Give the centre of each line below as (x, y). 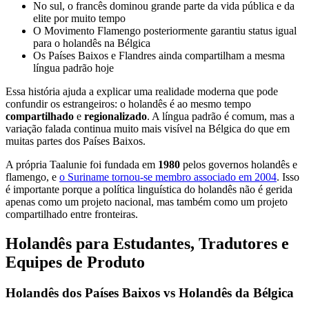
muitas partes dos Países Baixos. (76, 141)
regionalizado (116, 117)
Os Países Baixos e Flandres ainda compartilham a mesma (159, 56)
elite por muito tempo (79, 19)
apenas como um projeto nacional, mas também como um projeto (147, 202)
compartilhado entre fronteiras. (72, 215)
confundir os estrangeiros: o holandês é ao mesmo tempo (128, 104)
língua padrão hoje (73, 68)
